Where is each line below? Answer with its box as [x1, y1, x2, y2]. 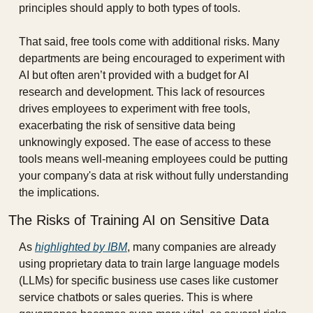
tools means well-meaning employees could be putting [19, 153, 288, 166]
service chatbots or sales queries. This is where [19, 291, 253, 304]
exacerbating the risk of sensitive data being [19, 119, 235, 132]
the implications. [19, 187, 99, 199]
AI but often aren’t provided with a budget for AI [19, 69, 249, 82]
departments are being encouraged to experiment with [19, 52, 285, 65]
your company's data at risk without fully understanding [19, 170, 289, 182]
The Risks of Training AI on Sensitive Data [8, 212, 269, 228]
